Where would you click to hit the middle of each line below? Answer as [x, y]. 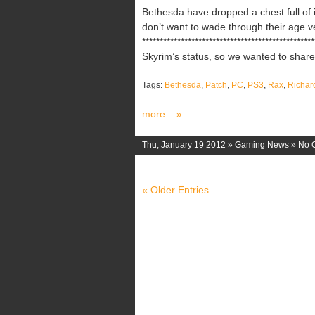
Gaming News [262, 145]
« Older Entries [175, 190]
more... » [162, 114]
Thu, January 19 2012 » [188, 145]
